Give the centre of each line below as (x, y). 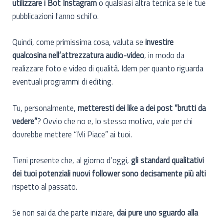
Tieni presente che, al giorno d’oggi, (72, 160)
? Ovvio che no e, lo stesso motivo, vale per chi (115, 121)
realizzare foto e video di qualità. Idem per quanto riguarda (108, 68)
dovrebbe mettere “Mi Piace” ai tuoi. (72, 134)
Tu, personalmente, (45, 108)
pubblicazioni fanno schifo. (56, 16)
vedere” (25, 121)
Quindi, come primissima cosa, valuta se (79, 42)
